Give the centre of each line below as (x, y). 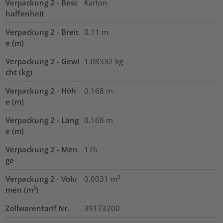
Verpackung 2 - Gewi (43, 61)
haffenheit (25, 13)
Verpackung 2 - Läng (42, 120)
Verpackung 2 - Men (42, 149)
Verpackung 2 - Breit (42, 32)
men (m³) (22, 189)
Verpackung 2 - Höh (41, 90)
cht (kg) (19, 72)
